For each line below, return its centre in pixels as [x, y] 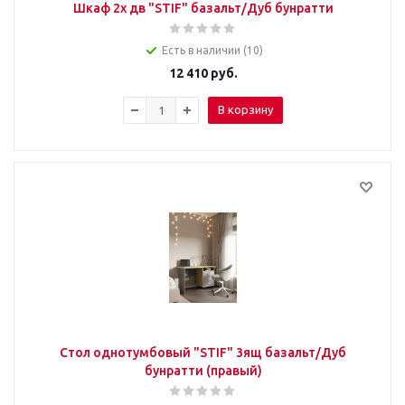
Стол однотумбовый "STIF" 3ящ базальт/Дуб [203, 352]
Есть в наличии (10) [212, 50]
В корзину [245, 109]
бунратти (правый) [203, 370]
